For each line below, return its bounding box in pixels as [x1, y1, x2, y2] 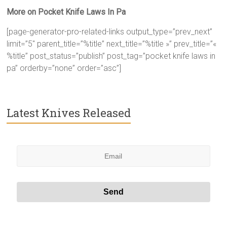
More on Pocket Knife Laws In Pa [7, 7, 126, 17]
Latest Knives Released [7, 105, 131, 120]
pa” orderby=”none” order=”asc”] [7, 63, 122, 73]
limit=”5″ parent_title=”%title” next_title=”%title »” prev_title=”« [7, 39, 217, 49]
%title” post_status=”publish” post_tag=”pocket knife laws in [7, 51, 216, 61]
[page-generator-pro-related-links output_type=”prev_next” [7, 27, 213, 36]
